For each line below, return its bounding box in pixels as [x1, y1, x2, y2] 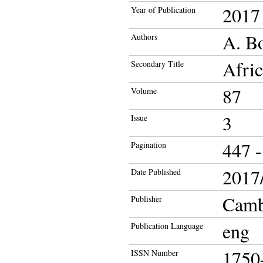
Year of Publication [131, 4, 195, 15]
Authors [131, 31, 157, 42]
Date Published [131, 166, 181, 177]
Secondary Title [131, 58, 184, 69]
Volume [131, 85, 157, 96]
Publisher [131, 193, 162, 204]
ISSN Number [131, 247, 178, 258]
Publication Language [131, 220, 203, 231]
